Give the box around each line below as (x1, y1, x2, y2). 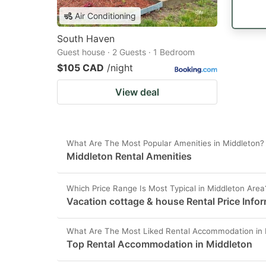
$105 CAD (57, 62, 104, 74)
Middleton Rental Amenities (66, 150, 192, 162)
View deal (115, 86, 159, 98)
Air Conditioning (75, 11, 136, 21)
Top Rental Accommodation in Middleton (66, 238, 252, 250)
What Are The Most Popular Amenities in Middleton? (66, 138, 264, 148)
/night (107, 62, 133, 74)
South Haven (57, 33, 115, 45)
